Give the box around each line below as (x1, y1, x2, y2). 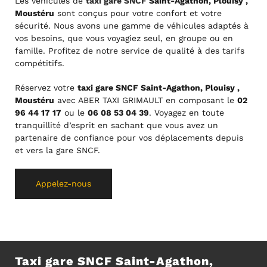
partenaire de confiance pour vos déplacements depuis (15, 132, 243, 142)
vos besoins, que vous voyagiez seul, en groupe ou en (15, 33, 233, 43)
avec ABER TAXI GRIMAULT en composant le (54, 95, 237, 105)
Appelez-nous (36, 178, 91, 188)
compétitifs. (15, 58, 64, 68)
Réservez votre (15, 82, 77, 92)
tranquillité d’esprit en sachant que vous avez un (15, 120, 218, 130)
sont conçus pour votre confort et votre (54, 8, 222, 18)
